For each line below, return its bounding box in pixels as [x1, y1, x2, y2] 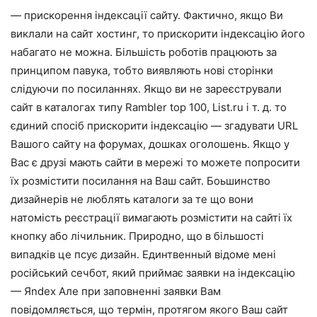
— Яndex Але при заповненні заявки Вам [11, 284, 221, 299]
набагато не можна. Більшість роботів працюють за [11, 45, 277, 59]
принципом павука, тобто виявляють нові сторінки [11, 64, 273, 78]
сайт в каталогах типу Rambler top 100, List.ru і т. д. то [11, 100, 287, 115]
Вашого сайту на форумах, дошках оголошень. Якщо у [11, 137, 289, 151]
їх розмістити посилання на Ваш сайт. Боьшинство [11, 174, 270, 188]
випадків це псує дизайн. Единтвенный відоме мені [11, 248, 276, 262]
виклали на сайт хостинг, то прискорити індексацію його [11, 27, 305, 41]
